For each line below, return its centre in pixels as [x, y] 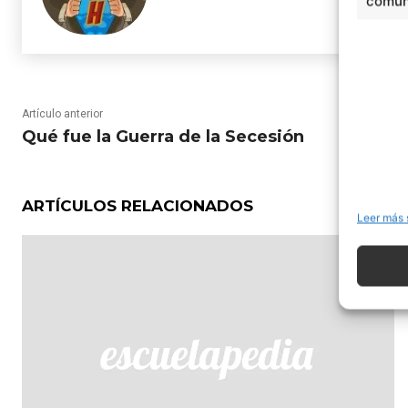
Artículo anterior [62, 114]
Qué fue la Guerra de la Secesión [163, 137]
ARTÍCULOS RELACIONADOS [138, 206]
